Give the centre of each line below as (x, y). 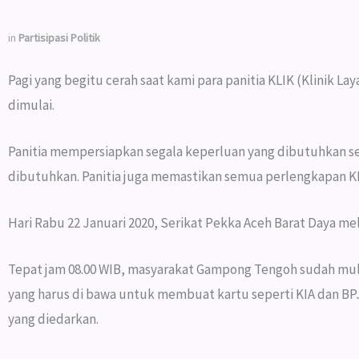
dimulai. (31, 105)
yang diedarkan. (53, 319)
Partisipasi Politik (59, 37)
